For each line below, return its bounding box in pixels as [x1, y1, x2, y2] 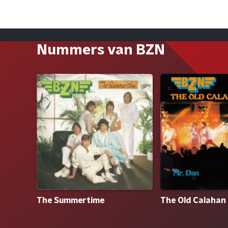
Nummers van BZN [37, 43, 165, 58]
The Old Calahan [160, 196, 226, 205]
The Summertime [37, 196, 104, 205]
